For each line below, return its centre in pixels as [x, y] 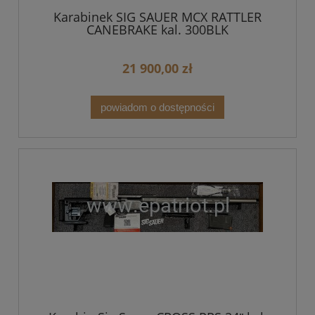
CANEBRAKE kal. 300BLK [157, 29]
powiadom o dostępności [157, 107]
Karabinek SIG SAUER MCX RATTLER [157, 17]
